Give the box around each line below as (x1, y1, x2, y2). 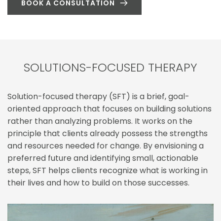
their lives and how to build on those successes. (7, 177, 189, 189)
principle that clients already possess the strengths (7, 128, 208, 140)
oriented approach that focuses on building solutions (7, 103, 212, 115)
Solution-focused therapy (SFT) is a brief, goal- (7, 91, 189, 103)
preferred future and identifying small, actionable (7, 152, 198, 164)
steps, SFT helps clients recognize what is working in (7, 165, 208, 177)
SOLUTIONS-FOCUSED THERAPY (24, 59, 197, 76)
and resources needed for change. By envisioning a (7, 140, 204, 152)
